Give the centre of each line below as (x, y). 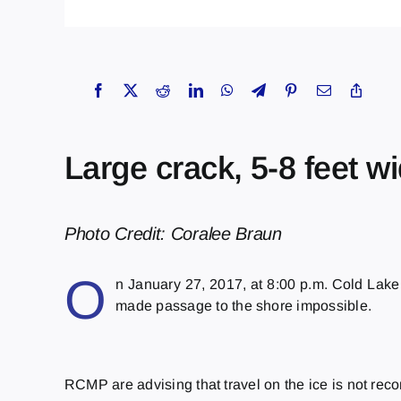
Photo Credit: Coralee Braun (175, 233)
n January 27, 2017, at (192, 284)
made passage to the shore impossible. (244, 305)
